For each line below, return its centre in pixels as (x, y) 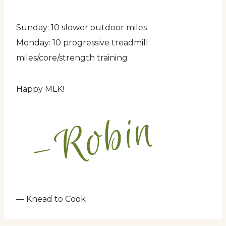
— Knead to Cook (51, 199)
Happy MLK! (40, 89)
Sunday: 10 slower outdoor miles (81, 27)
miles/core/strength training (72, 58)
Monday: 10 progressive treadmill (82, 42)
